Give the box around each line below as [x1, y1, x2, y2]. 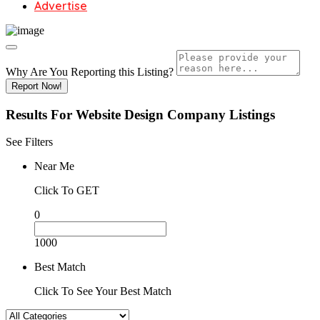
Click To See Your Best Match [34, 285, 171, 298]
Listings [229, 106, 275, 122]
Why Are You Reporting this [6, 66, 137, 78]
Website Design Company [76, 106, 226, 122]
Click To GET [34, 184, 99, 197]
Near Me [34, 160, 74, 173]
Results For [6, 106, 76, 122]
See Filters [6, 136, 53, 149]
